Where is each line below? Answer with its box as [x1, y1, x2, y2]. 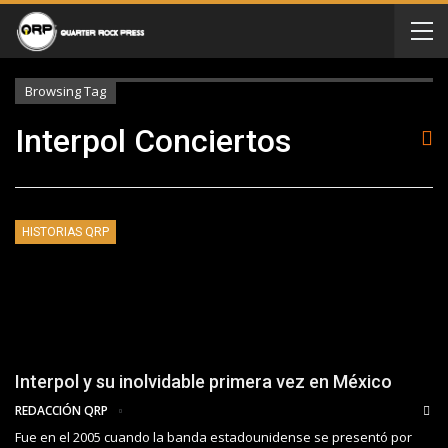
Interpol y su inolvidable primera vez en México [15, 371, 392, 393]
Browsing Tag [25, 82, 106, 100]
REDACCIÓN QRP [15, 402, 111, 420]
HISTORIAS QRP [22, 225, 109, 239]
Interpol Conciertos [15, 122, 291, 160]
